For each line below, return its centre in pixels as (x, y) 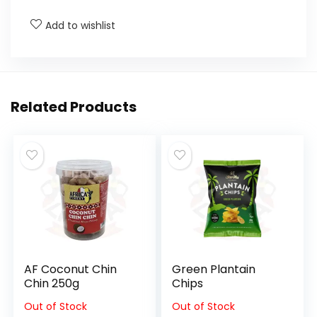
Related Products (74, 107)
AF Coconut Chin (71, 269)
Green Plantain (214, 269)
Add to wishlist (80, 25)
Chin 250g (52, 283)
